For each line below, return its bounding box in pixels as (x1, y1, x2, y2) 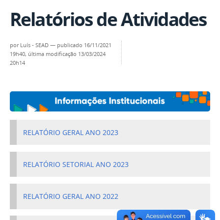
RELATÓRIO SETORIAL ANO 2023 (23, 160, 129, 169)
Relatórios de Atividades (10, 6, 207, 32)
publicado (57, 42, 82, 49)
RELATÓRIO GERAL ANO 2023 (23, 128, 119, 137)
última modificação (28, 51, 77, 58)
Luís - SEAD (20, 42, 49, 49)
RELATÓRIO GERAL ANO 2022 (23, 192, 119, 201)
